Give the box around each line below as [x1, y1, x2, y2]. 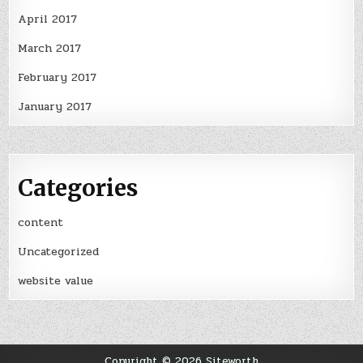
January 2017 [18, 97, 92, 115]
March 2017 [18, 39, 82, 57]
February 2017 [18, 68, 97, 86]
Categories [18, 173, 139, 203]
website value [18, 271, 94, 289]
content [18, 213, 64, 231]
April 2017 [18, 10, 78, 28]
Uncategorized [18, 242, 100, 260]
